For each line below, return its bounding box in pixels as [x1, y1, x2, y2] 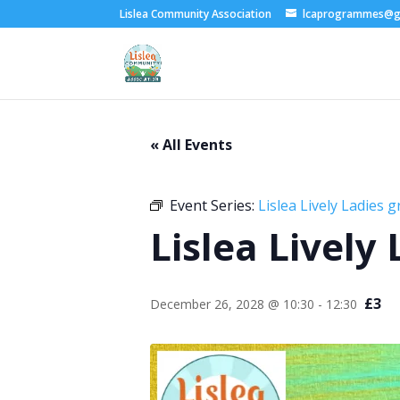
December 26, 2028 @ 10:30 [150, 296, 314, 312]
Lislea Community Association [120, 6, 272, 21]
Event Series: [170, 196, 258, 215]
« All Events [150, 135, 232, 154]
